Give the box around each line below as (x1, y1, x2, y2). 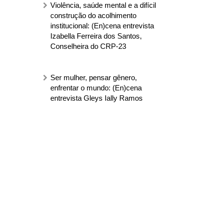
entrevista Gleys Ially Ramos (50, 94, 143, 103)
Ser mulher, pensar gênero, (50, 73, 137, 82)
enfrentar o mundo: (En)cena (50, 84, 142, 92)
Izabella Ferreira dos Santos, (50, 31, 142, 40)
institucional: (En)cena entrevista (50, 21, 154, 30)
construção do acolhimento (50, 11, 136, 20)
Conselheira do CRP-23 (50, 42, 126, 50)
